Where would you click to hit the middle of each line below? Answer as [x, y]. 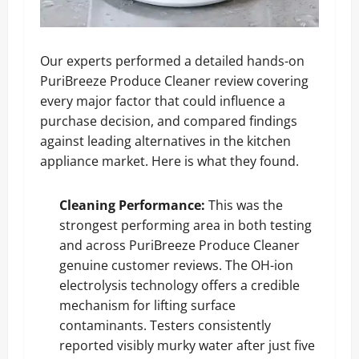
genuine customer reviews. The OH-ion [176, 265]
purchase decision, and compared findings [169, 121]
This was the [246, 205]
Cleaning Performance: [134, 205]
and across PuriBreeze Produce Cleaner [179, 245]
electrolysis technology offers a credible [179, 285]
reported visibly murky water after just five [187, 345]
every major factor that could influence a [163, 101]
